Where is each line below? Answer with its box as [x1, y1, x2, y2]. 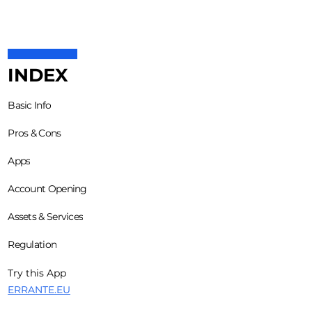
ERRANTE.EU [8, 283, 71, 297]
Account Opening [8, 182, 87, 195]
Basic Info [8, 98, 52, 111]
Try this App [8, 267, 67, 280]
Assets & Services [8, 210, 84, 223]
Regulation [8, 237, 57, 251]
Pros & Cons [8, 126, 61, 139]
